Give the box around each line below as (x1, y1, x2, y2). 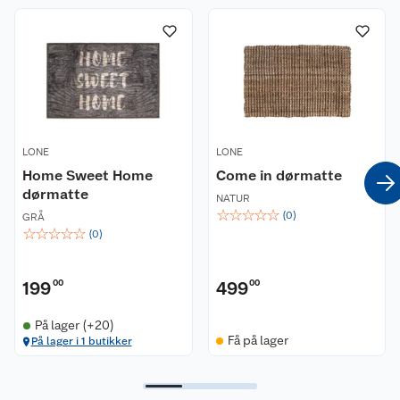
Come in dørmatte (215, 167, 342, 185)
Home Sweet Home (22, 167, 153, 185)
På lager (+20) (34, 318, 114, 333)
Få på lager (228, 333, 288, 348)
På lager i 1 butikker (30, 335, 132, 348)
